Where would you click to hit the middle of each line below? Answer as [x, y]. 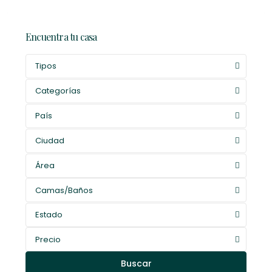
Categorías [58, 90]
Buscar [136, 263]
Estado [49, 214]
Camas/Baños [64, 190]
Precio [48, 239]
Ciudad [50, 140]
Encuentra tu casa [61, 36]
